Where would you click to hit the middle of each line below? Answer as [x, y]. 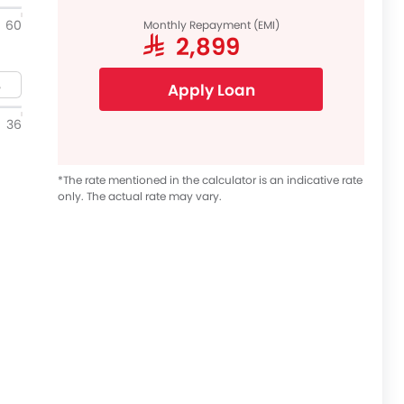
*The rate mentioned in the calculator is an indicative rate [210, 180]
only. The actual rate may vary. [140, 196]
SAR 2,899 [191, 45]
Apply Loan [211, 90]
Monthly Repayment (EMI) [211, 25]
